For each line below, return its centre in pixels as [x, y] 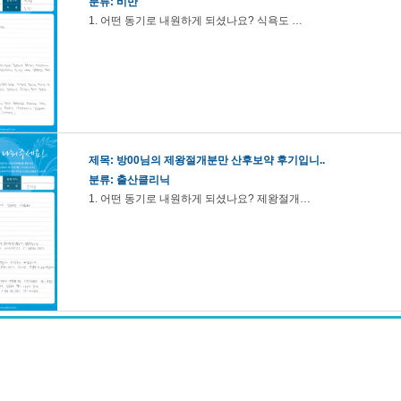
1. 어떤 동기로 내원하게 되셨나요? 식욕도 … [196, 21]
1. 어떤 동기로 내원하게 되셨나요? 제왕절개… [200, 199]
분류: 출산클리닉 [129, 180]
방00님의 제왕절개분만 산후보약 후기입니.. [221, 160]
